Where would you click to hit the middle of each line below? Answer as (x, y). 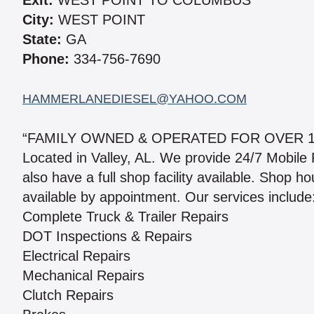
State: (42, 40)
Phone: (46, 59)
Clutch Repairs (68, 295)
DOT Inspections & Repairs (107, 237)
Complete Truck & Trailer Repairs (125, 217)
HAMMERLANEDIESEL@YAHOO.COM (135, 99)
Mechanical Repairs (83, 276)
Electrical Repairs (76, 256)
